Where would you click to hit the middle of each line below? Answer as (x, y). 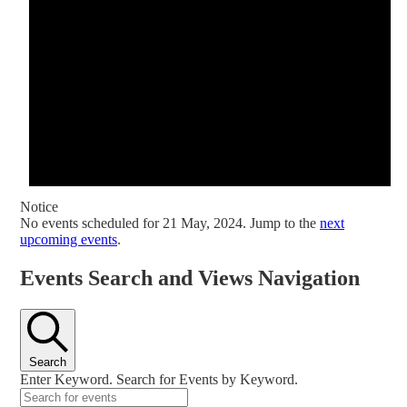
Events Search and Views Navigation (190, 278)
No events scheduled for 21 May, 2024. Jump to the (170, 223)
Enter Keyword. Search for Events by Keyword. (159, 379)
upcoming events (69, 240)
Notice (39, 207)
